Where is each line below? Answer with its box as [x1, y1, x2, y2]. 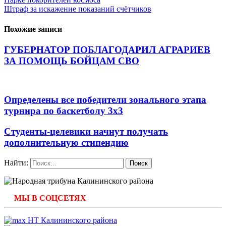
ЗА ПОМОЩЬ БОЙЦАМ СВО [4, 55, 139, 66]
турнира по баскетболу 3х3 [4, 105, 123, 117]
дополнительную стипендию [4, 137, 129, 148]
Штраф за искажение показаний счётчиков [4, 5, 151, 14]
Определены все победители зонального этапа [4, 94, 206, 105]
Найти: [4, 158, 28, 167]
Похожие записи [4, 24, 62, 33]
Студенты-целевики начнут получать [4, 126, 168, 137]
